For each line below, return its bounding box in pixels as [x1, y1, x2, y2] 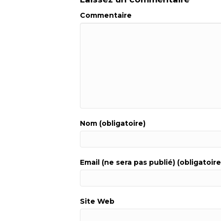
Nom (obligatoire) [80, 118, 146, 128]
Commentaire [80, 10, 132, 20]
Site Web [80, 196, 114, 206]
